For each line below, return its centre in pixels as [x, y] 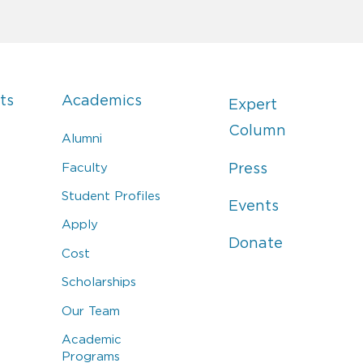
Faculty [85, 167]
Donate [255, 243]
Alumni [82, 139]
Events [253, 206]
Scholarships [99, 282]
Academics [102, 101]
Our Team [91, 310]
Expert [252, 105]
